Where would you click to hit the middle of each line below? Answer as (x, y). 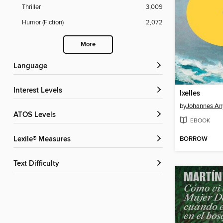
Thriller (31, 7)
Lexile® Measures (44, 140)
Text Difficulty (38, 164)
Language (32, 66)
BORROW (194, 139)
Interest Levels (39, 91)
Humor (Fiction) (43, 23)
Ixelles (190, 94)
